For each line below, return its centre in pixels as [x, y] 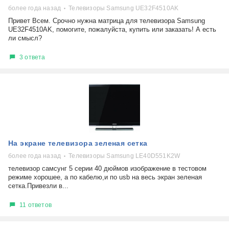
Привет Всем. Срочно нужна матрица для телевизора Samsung [107, 21]
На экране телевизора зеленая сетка [78, 143]
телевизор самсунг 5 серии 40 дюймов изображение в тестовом [107, 168]
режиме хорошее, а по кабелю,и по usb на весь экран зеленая [105, 177]
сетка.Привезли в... [38, 186]
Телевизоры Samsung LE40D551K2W [124, 156]
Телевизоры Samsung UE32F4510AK [124, 8]
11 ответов [36, 205]
